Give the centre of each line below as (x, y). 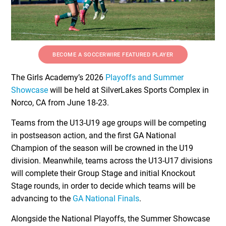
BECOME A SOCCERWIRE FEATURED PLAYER (113, 55)
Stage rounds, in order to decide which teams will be (103, 186)
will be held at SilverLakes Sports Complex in (129, 90)
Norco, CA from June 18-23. (60, 103)
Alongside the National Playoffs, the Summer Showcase (111, 219)
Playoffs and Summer (145, 78)
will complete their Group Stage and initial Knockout (103, 174)
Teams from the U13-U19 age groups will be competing (109, 123)
